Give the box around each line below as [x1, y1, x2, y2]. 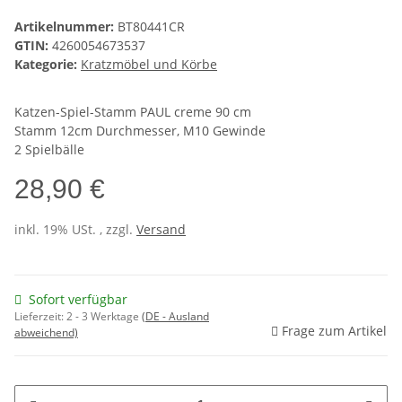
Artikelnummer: [14, 18, 118, 36]
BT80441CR [118, 18, 185, 36]
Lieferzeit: [14, 309, 66, 325]
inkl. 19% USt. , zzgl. [14, 221, 136, 239]
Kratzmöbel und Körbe [81, 56, 217, 74]
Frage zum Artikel [282, 322, 387, 340]
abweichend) [14, 325, 78, 341]
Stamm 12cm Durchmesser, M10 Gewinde [14, 122, 266, 140]
